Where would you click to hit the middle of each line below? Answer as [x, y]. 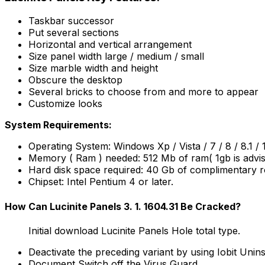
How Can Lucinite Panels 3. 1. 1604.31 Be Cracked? [123, 206]
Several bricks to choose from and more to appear [143, 92]
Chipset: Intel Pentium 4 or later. [101, 182]
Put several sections [74, 33]
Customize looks [65, 104]
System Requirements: [58, 125]
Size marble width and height [93, 68]
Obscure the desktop [75, 80]
